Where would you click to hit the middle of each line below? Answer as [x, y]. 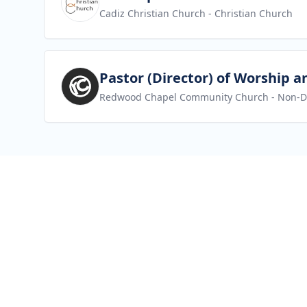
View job [82, 75]
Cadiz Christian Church [152, 13]
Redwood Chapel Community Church [184, 97]
